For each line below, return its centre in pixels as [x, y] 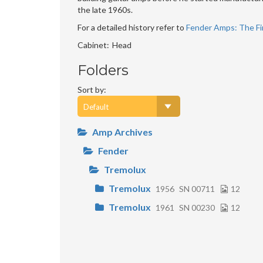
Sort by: [92, 90]
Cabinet [92, 45]
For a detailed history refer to [132, 27]
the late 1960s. [105, 10]
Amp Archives [122, 132]
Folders [103, 70]
